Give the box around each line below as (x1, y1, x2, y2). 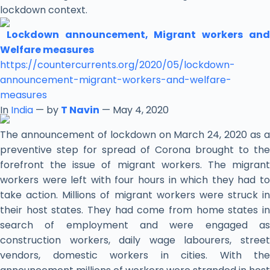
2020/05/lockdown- (139, 58, 235, 72)
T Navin (61, 103, 99, 118)
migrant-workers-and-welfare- (79, 73, 231, 87)
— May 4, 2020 (99, 103, 169, 118)
